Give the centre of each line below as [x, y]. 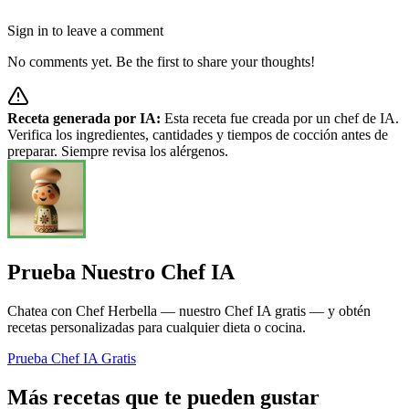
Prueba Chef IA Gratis [72, 359]
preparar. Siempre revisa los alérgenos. [118, 152]
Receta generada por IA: [84, 119]
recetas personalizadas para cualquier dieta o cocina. [157, 328]
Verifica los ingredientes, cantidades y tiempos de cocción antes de [198, 135]
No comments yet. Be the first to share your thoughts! [161, 62]
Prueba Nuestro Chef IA [121, 273]
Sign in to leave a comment [85, 31]
